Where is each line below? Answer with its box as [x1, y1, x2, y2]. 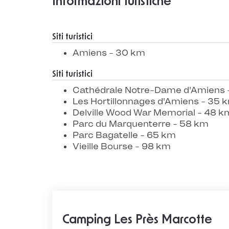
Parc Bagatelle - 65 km [73, 130, 176, 140]
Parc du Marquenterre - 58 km [73, 119, 209, 129]
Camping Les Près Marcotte [62, 214, 212, 226]
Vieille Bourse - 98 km [73, 141, 171, 151]
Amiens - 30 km [73, 48, 145, 58]
